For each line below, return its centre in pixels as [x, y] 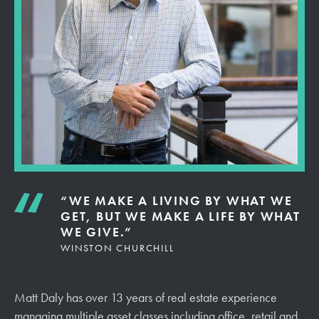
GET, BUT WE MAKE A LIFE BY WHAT [181, 216]
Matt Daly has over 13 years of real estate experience [146, 297]
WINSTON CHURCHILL [119, 248]
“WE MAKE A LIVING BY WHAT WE [177, 200]
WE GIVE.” [97, 232]
